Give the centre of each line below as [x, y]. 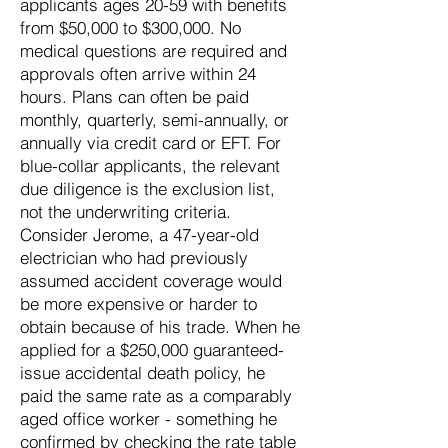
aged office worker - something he [148, 418]
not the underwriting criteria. [125, 211]
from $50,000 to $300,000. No [130, 27]
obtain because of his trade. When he [160, 326]
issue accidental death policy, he [142, 372]
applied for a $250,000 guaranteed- [152, 349]
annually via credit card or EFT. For [150, 142]
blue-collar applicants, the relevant [150, 165]
